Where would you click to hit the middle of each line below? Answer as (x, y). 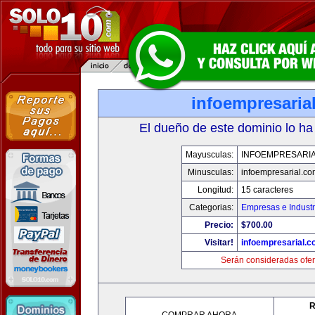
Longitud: (215, 190)
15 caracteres (267, 190)
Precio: (219, 225)
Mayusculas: (209, 155)
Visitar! (219, 243)
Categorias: (211, 207)
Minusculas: (210, 172)
